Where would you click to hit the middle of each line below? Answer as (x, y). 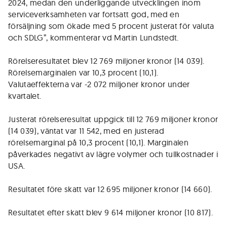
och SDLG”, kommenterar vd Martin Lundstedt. (93, 37)
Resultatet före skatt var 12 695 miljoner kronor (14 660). (110, 189)
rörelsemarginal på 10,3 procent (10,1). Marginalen (99, 142)
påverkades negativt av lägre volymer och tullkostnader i (113, 154)
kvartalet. (25, 96)
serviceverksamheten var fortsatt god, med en (94, 14)
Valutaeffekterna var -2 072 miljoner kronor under (99, 84)
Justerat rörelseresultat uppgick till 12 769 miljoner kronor (113, 119)
